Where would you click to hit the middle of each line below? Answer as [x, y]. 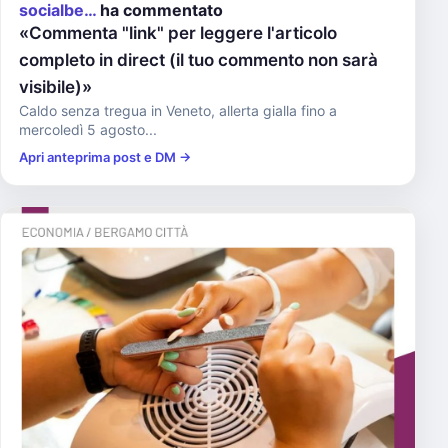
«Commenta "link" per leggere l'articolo [178, 33]
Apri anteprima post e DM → [105, 157]
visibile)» [55, 87]
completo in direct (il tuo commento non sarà [198, 60]
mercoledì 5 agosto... [88, 129]
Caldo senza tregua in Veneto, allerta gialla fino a [178, 110]
